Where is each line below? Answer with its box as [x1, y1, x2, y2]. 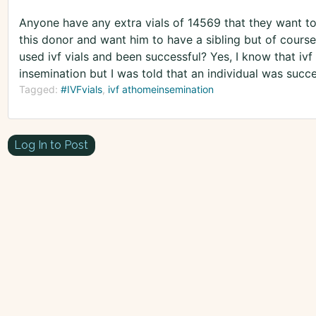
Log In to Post [14, 138, 89, 152]
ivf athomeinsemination [107, 83, 214, 96]
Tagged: [18, 83, 61, 96]
